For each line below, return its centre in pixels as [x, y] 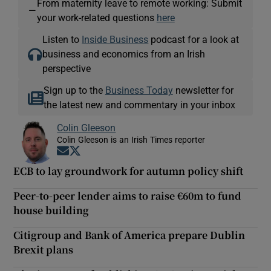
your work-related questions [96, 17]
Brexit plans [44, 249]
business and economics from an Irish [124, 54]
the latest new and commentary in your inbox [139, 104]
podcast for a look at [194, 39]
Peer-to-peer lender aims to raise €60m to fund [128, 195]
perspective [67, 68]
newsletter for [203, 90]
